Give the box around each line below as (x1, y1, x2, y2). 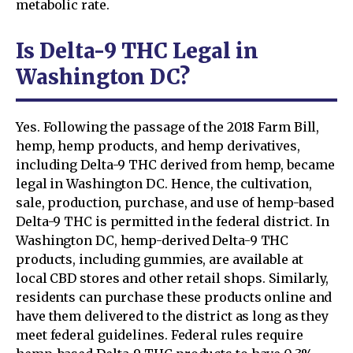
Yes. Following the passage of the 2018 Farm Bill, (16, 118, 320, 135)
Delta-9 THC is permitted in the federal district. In (16, 213, 330, 229)
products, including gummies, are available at (16, 251, 303, 267)
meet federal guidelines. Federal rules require (16, 326, 303, 343)
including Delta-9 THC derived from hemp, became (16, 156, 335, 173)
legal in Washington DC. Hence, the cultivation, (16, 175, 312, 191)
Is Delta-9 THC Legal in (16, 37, 258, 64)
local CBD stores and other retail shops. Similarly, (16, 269, 329, 286)
